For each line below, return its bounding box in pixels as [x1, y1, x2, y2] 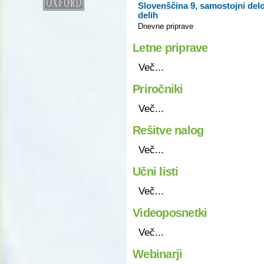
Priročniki [133, 82, 183, 95]
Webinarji [133, 247, 183, 260]
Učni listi [133, 164, 179, 178]
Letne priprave [133, 41, 208, 54]
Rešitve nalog [133, 123, 204, 137]
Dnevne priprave [138, 21, 193, 31]
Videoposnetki [133, 206, 207, 219]
